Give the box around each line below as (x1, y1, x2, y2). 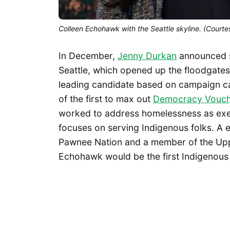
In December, (59, 50, 118, 61)
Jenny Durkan (118, 50, 177, 61)
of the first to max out (59, 93, 153, 104)
